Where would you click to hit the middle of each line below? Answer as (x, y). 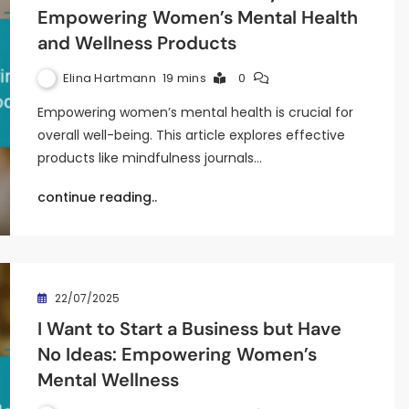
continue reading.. (97, 197)
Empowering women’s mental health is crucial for (195, 112)
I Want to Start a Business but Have (189, 329)
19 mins (184, 78)
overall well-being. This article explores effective (191, 135)
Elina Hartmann (109, 78)
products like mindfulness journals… (149, 158)
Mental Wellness (108, 380)
